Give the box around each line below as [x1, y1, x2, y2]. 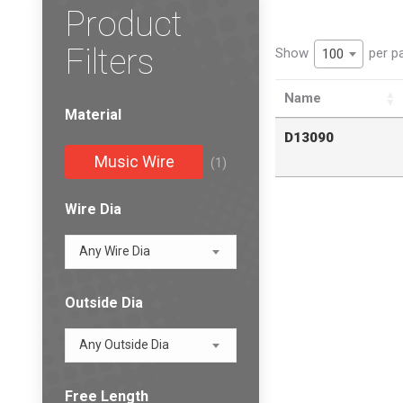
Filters [65, 41, 154, 82]
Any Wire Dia [79, 244, 150, 258]
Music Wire [94, 151, 175, 171]
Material [65, 105, 121, 123]
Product [65, 4, 183, 44]
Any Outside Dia [79, 337, 169, 352]
